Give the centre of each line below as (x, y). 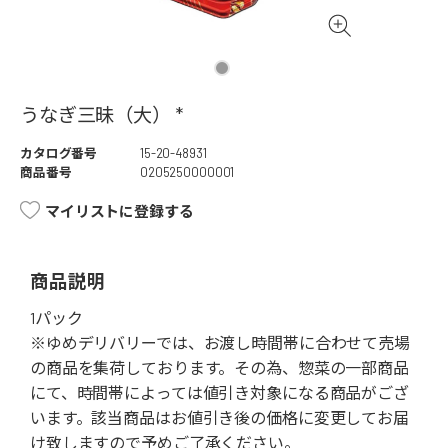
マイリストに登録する (119, 211)
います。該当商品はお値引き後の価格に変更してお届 (219, 418)
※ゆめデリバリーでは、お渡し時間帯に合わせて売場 (220, 343)
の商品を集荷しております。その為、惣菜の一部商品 (219, 368)
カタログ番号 (59, 153)
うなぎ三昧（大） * (101, 115)
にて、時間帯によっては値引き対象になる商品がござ (219, 393)
